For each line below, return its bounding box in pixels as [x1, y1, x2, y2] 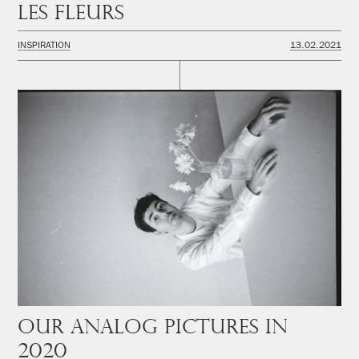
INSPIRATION [18, 42, 71, 52]
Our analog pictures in [18, 318, 288, 336]
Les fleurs [18, 5, 124, 22]
